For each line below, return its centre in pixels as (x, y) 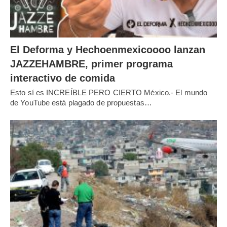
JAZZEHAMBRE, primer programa (91, 64)
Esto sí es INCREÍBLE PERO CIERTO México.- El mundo (109, 92)
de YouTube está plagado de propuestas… (81, 102)
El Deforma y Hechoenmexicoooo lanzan (108, 49)
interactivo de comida (63, 78)
